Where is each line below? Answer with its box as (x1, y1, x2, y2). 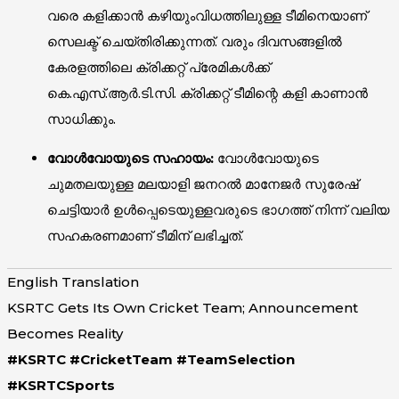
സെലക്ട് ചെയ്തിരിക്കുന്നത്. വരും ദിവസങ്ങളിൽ (46, 32, 342, 50)
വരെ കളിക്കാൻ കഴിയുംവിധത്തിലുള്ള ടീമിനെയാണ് (46, 6, 367, 24)
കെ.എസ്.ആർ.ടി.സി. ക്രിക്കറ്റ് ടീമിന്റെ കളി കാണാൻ (46, 84, 368, 102)
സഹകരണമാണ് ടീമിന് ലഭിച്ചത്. (46, 226, 243, 244)
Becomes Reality (6, 325, 123, 343)
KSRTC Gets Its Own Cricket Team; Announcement (6, 299, 358, 317)
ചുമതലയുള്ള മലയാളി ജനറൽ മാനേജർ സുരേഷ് (46, 175, 358, 192)
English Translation (6, 273, 139, 291)
